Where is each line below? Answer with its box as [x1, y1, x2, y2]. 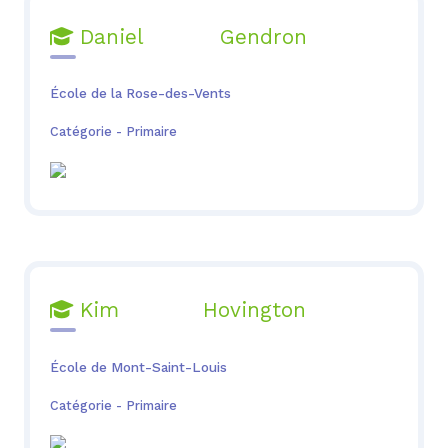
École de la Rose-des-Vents [49, 85, 231, 102]
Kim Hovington [72, 297, 313, 322]
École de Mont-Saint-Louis [49, 358, 227, 375]
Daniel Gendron [72, 24, 307, 49]
